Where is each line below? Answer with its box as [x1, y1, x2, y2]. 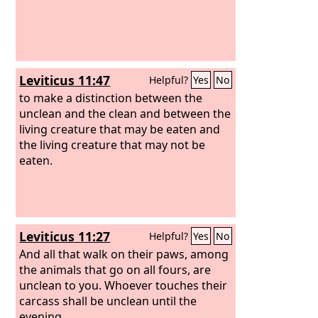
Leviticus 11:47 [19, 72, 111, 89]
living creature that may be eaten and [19, 121, 221, 137]
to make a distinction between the [19, 89, 203, 106]
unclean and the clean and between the [19, 105, 231, 121]
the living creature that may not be [19, 136, 206, 153]
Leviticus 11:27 [19, 228, 111, 245]
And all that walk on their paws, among [19, 246, 229, 262]
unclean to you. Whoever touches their [19, 277, 228, 293]
